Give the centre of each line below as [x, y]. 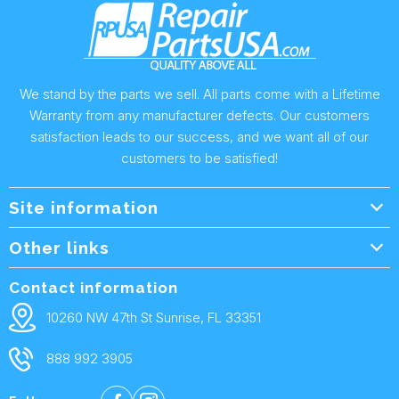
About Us [37, 274]
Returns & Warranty [66, 333]
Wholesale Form [57, 267]
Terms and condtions [73, 373]
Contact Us [42, 307]
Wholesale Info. [55, 234]
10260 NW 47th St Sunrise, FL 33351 [154, 318]
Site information [84, 207]
